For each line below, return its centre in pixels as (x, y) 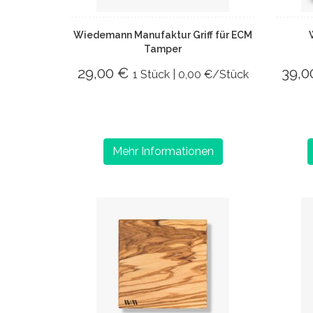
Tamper (163, 49)
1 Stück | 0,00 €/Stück (190, 74)
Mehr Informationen (163, 151)
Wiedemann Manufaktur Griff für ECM (163, 35)
